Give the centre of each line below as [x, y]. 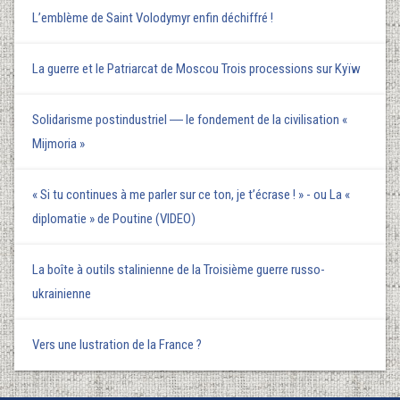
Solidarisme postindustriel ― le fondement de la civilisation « [190, 119]
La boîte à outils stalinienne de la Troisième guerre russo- [179, 269]
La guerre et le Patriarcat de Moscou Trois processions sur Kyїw [196, 68]
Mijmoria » [58, 143]
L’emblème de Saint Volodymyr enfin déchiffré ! [153, 17]
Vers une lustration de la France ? [117, 344]
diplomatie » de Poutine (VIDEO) [114, 218]
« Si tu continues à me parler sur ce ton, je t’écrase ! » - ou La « [191, 194]
